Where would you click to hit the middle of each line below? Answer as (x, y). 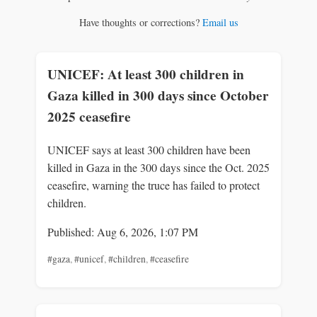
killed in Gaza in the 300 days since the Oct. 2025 (158, 167)
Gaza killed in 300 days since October (158, 95)
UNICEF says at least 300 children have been (149, 149)
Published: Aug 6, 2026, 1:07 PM (123, 231)
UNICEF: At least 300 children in (146, 74)
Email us (220, 23)
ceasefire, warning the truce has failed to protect (154, 185)
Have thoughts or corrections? (140, 23)
